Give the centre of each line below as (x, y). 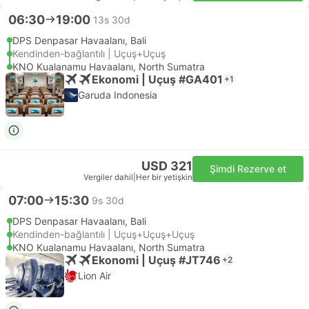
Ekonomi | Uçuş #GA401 (157, 79)
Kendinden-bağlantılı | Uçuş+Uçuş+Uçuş (103, 234)
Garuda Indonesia (118, 95)
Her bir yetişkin (164, 177)
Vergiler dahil (108, 177)
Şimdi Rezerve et (248, 169)
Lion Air (94, 276)
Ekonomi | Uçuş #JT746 (156, 260)
